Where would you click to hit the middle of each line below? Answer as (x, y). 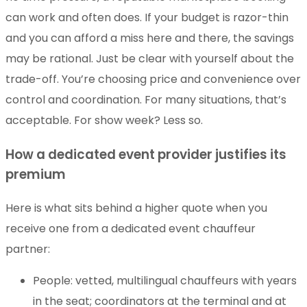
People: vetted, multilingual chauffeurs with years (165, 280)
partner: (28, 249)
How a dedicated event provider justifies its (146, 154)
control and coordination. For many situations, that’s (146, 99)
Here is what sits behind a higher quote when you (136, 208)
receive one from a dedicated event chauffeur (131, 228)
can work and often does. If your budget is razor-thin (147, 17)
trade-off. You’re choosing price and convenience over (153, 79)
